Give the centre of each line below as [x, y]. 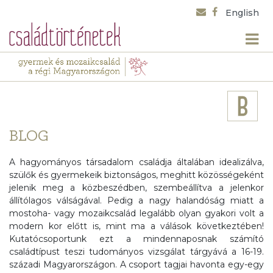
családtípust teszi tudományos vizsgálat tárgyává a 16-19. [136, 252]
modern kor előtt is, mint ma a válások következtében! [136, 226]
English [242, 13]
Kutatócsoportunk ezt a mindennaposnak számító [136, 239]
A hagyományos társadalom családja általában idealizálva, [136, 162]
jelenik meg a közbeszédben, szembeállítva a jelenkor [136, 188]
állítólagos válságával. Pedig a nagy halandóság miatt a [136, 201]
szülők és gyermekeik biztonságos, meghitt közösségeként [136, 175]
